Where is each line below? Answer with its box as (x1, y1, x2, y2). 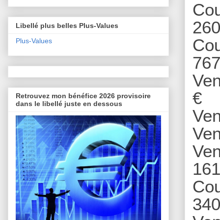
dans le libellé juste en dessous (16, 100, 122, 108)
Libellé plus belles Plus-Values (16, 21, 118, 29)
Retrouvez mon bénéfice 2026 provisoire (16, 92, 151, 100)
